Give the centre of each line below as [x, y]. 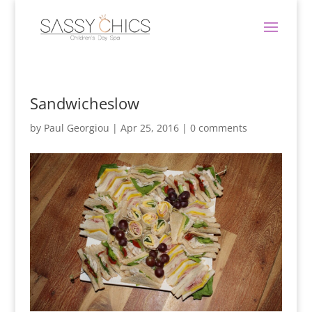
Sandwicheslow [84, 103]
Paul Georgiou [76, 128]
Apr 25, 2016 [149, 128]
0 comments [218, 128]
